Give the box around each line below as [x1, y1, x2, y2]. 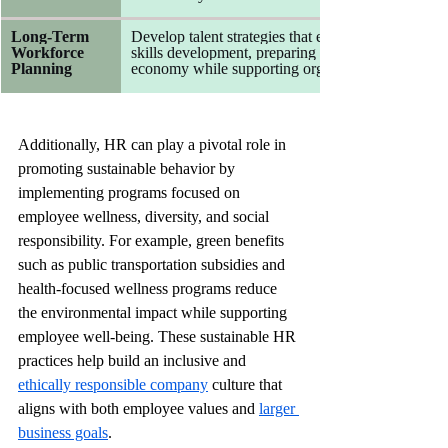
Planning [11, 59, 72, 77]
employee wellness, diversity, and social [18, 207, 273, 225]
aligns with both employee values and [18, 399, 259, 417]
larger [259, 399, 299, 417]
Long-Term [11, 27, 93, 45]
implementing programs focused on [18, 183, 244, 201]
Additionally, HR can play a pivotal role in [18, 135, 290, 153]
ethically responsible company [18, 375, 208, 393]
